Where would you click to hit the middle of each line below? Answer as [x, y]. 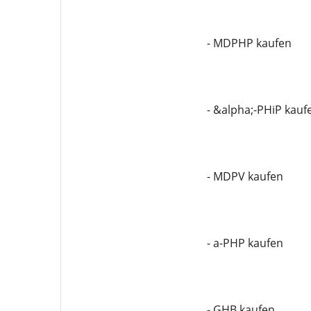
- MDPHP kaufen [249, 43]
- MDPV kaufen [245, 176]
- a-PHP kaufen [245, 243]
